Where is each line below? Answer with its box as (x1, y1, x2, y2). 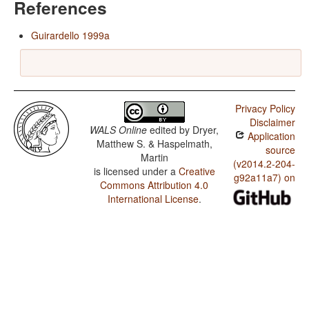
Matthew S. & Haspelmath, (96, 137, 212, 151)
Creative (178, 164, 215, 179)
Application (244, 129, 295, 143)
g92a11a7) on (233, 170, 295, 185)
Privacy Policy (235, 101, 295, 116)
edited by (147, 123, 193, 137)
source (265, 143, 295, 157)
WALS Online (90, 123, 148, 137)
